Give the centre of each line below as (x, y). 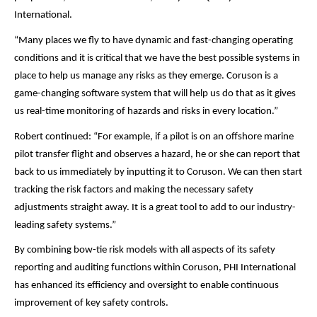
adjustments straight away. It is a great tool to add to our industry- (155, 207)
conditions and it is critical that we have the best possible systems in (157, 58)
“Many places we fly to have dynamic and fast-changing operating (154, 40)
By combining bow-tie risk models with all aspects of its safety (145, 250)
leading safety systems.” (65, 225)
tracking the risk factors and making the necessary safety (134, 190)
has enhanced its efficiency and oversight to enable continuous (146, 286)
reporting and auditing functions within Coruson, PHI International (155, 268)
